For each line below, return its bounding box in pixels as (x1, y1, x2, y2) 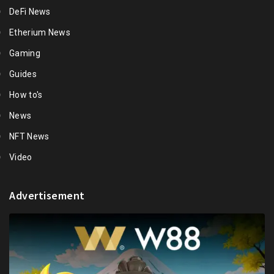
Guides (9, 69, 37, 80)
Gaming (9, 48, 40, 59)
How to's (9, 90, 43, 100)
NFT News (9, 131, 50, 142)
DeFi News (9, 7, 51, 17)
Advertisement (9, 188, 85, 203)
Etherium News (9, 28, 70, 38)
